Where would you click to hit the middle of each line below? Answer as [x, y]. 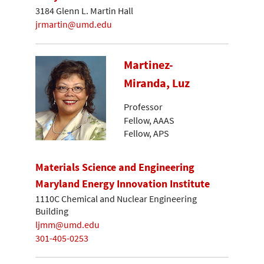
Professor [143, 107]
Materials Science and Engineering [115, 167]
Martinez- [148, 65]
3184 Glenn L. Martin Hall [84, 11]
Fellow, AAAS [149, 120]
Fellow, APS [146, 133]
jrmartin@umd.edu [74, 24]
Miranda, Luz [157, 83]
